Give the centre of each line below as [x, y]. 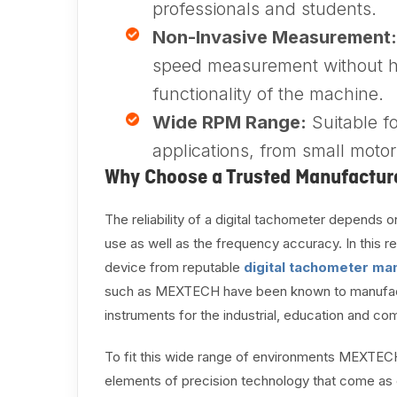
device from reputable [174, 268]
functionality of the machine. [268, 94]
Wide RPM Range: [230, 123]
